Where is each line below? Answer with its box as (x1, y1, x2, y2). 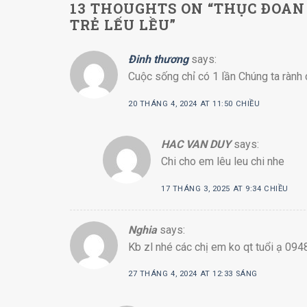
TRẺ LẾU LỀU (70, 15, 170, 34)
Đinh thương (128, 52, 188, 66)
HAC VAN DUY (161, 137, 231, 151)
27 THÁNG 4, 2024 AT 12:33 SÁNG (128, 269, 258, 279)
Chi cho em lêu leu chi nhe (161, 154, 284, 168)
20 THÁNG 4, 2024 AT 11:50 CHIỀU (128, 99, 260, 108)
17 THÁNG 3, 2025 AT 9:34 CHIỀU (161, 184, 288, 193)
